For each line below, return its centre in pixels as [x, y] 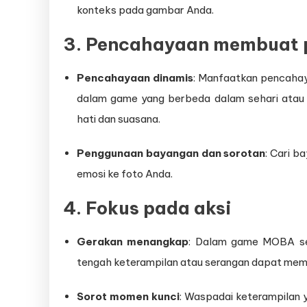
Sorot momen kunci [128, 297]
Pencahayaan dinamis [135, 78]
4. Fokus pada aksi [147, 208]
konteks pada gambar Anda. [145, 10]
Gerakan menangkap [133, 242]
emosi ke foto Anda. [125, 174]
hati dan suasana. [119, 119]
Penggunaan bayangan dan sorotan [171, 153]
